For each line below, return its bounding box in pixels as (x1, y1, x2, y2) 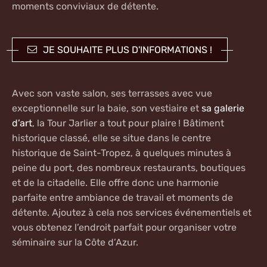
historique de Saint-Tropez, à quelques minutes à (12, 147, 231, 159)
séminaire (12, 237, 58, 249)
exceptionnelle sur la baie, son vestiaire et (12, 103, 201, 114)
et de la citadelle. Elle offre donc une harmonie (12, 177, 219, 189)
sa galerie (201, 103, 244, 114)
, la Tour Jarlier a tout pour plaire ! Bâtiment (32, 117, 224, 129)
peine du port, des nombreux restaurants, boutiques (12, 162, 246, 174)
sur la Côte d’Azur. (58, 237, 138, 249)
